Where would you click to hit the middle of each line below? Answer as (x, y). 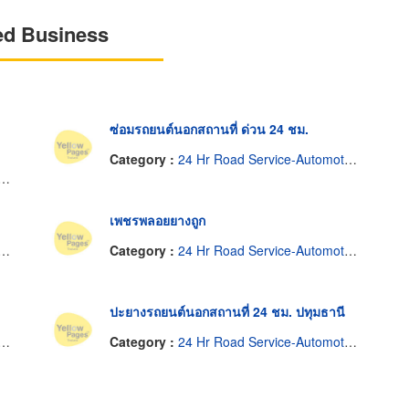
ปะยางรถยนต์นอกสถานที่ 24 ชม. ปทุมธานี (227, 311)
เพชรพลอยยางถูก (157, 220)
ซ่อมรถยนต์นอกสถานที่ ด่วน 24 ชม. (209, 128)
